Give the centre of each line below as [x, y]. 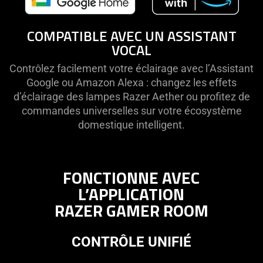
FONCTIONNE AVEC [131, 177]
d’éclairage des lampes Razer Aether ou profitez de [131, 96]
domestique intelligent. [131, 124]
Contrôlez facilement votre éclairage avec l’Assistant [131, 68]
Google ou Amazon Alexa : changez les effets [131, 82]
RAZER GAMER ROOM [131, 210]
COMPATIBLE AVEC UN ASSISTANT [131, 36]
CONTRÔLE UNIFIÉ [131, 242]
